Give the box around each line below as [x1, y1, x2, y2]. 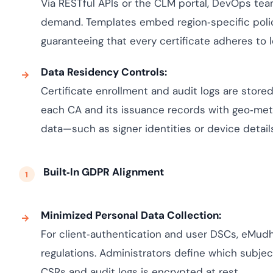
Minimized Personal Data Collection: [40, 208, 221, 222]
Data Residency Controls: [40, 65, 167, 79]
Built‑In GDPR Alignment [43, 165, 164, 179]
